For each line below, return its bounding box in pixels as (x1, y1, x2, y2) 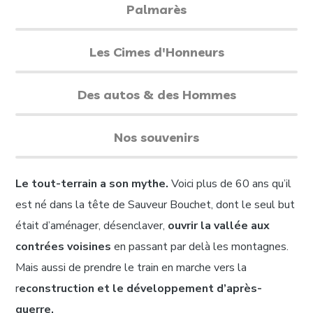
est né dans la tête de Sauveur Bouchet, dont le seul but (15, 197, 296, 213)
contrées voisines (15, 239, 112, 255)
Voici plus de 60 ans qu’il (168, 176, 292, 192)
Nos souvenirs (114, 129, 199, 146)
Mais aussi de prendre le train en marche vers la (15, 260, 247, 276)
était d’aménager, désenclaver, (15, 218, 168, 234)
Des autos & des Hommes (77, 87, 236, 103)
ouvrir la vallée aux (168, 218, 270, 234)
